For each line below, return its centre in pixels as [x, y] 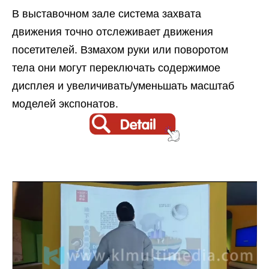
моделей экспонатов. [65, 104]
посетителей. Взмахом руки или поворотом [120, 50]
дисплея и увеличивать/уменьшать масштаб [123, 86]
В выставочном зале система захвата [107, 14]
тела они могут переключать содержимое [116, 68]
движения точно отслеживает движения [113, 32]
